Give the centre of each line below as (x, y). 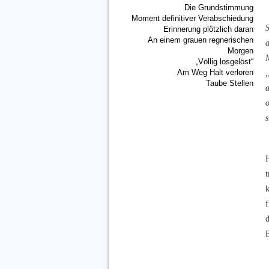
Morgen (240, 51)
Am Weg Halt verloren (215, 72)
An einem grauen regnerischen (201, 40)
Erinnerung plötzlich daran (208, 29)
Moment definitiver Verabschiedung (192, 18)
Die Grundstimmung (219, 8)
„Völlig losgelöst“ (225, 62)
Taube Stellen (230, 83)
